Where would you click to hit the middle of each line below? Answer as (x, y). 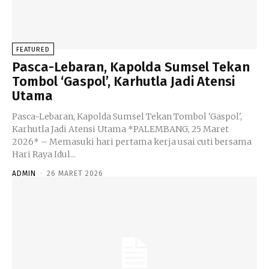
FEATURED (33, 50)
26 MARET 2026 (75, 174)
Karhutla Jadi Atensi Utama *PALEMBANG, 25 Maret (70, 129)
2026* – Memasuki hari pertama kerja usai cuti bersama (132, 142)
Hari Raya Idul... (44, 155)
